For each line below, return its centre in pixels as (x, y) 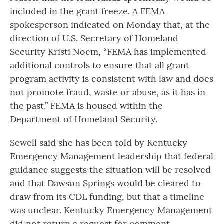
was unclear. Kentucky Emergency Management (111, 210)
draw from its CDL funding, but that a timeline (107, 197)
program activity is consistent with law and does (112, 79)
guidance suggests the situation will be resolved (110, 170)
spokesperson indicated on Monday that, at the (110, 25)
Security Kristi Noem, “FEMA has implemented (108, 52)
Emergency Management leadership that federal (112, 156)
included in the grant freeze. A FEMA (87, 11)
